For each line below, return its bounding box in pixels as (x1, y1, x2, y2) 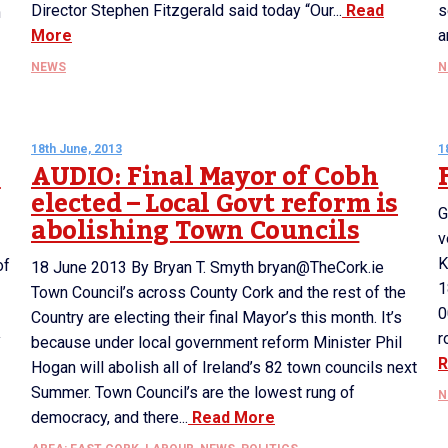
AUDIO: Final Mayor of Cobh (31, 152, 379, 202)
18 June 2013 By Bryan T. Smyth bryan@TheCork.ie (31, 258, 384, 277)
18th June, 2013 (31, 142, 122, 156)
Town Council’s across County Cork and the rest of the (31, 283, 406, 302)
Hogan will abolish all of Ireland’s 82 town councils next (31, 358, 417, 377)
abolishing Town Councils (31, 206, 360, 256)
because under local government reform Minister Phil (31, 333, 402, 352)
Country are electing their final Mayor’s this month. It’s (31, 308, 402, 327)
